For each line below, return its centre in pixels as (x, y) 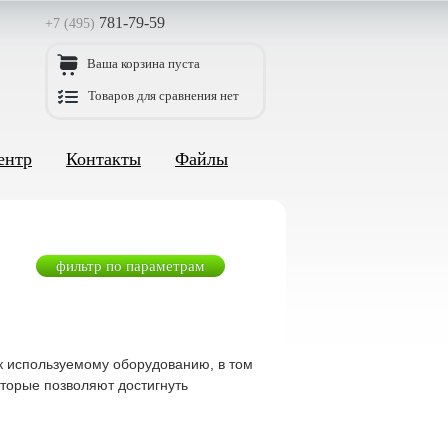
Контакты (103, 159)
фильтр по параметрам (130, 266)
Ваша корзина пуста (143, 63)
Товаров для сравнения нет (163, 95)
